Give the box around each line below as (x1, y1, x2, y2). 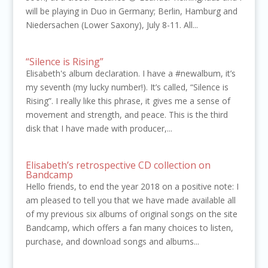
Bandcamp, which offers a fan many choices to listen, (25, 222, 233, 234)
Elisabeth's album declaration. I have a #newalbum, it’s (25, 68, 236, 80)
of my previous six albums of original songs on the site (25, 208, 237, 220)
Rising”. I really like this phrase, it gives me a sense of (25, 95, 230, 107)
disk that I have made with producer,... (25, 123, 172, 135)
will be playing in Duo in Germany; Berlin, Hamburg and (25, 5, 237, 17)
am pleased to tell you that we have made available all (25, 194, 236, 206)
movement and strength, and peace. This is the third (25, 109, 228, 121)
